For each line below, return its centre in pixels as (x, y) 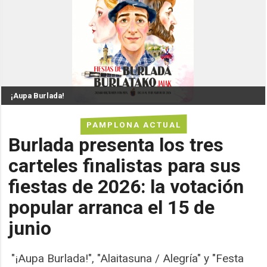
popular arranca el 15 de (112, 207)
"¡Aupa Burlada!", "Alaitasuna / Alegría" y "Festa (126, 259)
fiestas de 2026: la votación (126, 186)
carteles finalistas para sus (125, 165)
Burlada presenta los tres (116, 145)
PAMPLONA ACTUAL (133, 124)
